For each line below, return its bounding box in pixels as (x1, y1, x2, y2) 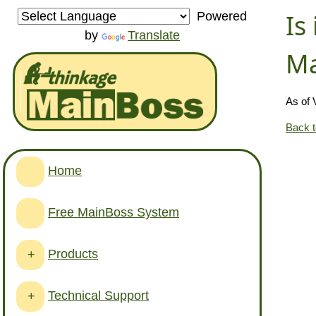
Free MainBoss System (48, 205, 179, 219)
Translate (128, 28, 180, 43)
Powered (190, 9, 247, 24)
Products (48, 246, 98, 261)
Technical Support (48, 288, 149, 303)
